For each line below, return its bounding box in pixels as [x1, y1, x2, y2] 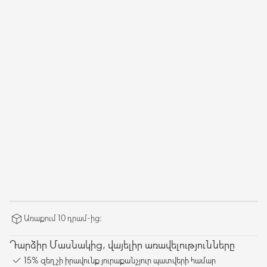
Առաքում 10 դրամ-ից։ [24, 212, 102, 223]
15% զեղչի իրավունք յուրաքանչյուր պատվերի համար [24, 254, 216, 266]
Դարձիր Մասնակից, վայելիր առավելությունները [10, 237, 235, 252]
